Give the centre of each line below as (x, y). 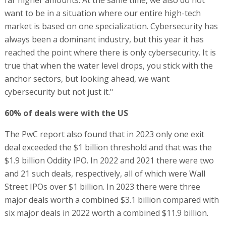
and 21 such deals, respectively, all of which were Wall (105, 174)
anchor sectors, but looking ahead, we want (87, 79)
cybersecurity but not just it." (59, 92)
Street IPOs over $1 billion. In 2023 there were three (102, 187)
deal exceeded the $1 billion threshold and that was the (108, 148)
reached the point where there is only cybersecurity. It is (110, 53)
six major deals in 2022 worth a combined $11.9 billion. (106, 213)
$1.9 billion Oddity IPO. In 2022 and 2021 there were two (109, 161)
